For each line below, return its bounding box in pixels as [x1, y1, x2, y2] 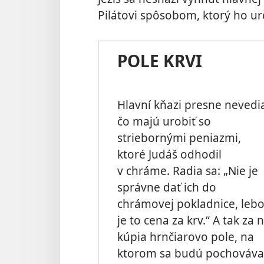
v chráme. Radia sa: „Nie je [117, 163, 258, 179]
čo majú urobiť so [117, 113, 211, 130]
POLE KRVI [117, 49, 202, 72]
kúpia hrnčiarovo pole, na [117, 229, 254, 245]
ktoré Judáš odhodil [117, 146, 222, 163]
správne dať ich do [117, 179, 216, 196]
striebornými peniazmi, [117, 130, 241, 146]
